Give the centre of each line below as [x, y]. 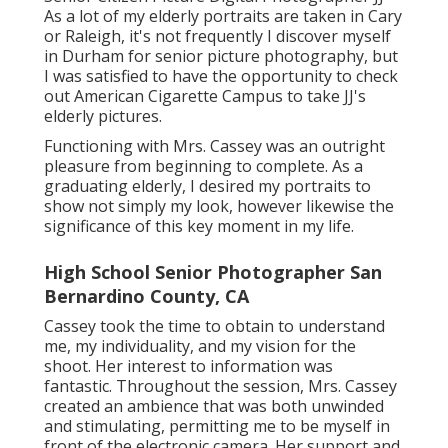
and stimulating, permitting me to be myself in [217, 426]
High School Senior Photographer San [213, 272]
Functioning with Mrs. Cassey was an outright [214, 146]
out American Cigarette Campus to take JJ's [205, 96]
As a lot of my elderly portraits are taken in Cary [223, 16]
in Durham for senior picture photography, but [221, 56]
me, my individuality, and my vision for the [200, 346]
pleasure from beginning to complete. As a [203, 166]
